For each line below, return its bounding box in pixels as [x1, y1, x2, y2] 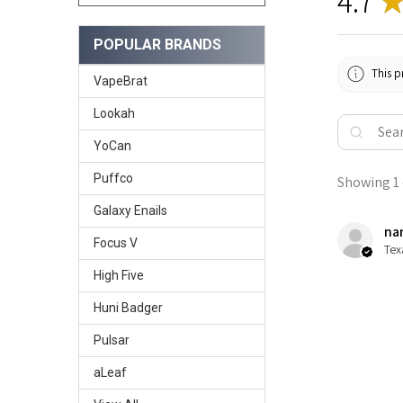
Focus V [93, 235, 138, 250]
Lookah [93, 105, 135, 121]
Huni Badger [93, 300, 163, 315]
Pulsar [93, 332, 130, 347]
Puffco [93, 170, 133, 185]
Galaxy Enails [93, 202, 167, 218]
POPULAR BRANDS [93, 36, 221, 53]
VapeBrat [93, 73, 148, 88]
